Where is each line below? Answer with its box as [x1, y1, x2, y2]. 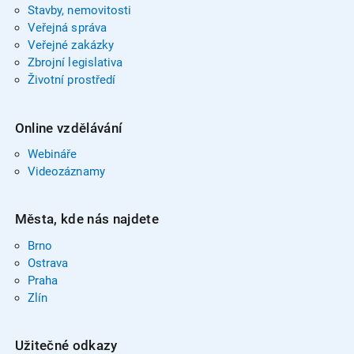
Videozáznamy [27, 164, 105, 179]
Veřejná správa [27, 21, 107, 35]
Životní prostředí [27, 73, 116, 87]
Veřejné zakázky [27, 38, 115, 52]
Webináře [27, 146, 77, 161]
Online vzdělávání [14, 119, 122, 136]
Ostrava [27, 255, 69, 270]
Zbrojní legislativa [27, 55, 123, 70]
